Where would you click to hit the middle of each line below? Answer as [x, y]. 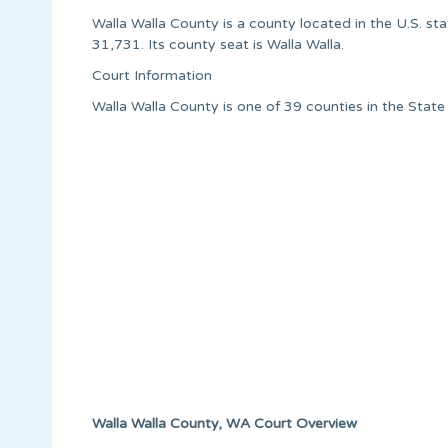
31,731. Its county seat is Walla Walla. [218, 44]
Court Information [152, 75]
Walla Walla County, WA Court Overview [224, 423]
